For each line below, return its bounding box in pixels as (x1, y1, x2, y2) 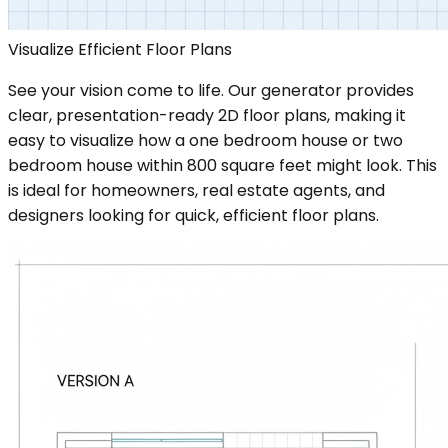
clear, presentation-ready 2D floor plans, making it (8, 103, 406, 127)
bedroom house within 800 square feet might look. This (8, 153, 437, 177)
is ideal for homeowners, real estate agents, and (8, 178, 385, 202)
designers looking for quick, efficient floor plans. (8, 203, 379, 227)
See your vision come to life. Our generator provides (8, 78, 414, 102)
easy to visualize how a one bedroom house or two (8, 128, 403, 152)
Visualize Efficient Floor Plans (8, 37, 232, 61)
